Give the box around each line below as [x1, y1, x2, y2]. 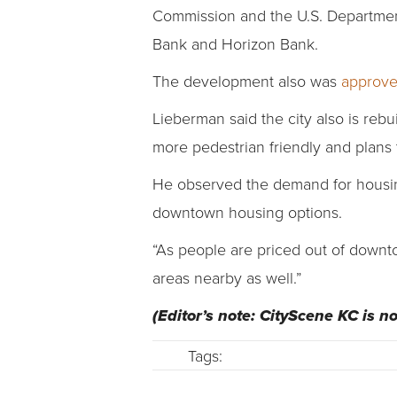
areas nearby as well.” [152, 267, 301, 289]
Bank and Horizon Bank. [152, 33, 318, 55]
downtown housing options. [152, 201, 342, 223]
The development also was [152, 70, 341, 92]
